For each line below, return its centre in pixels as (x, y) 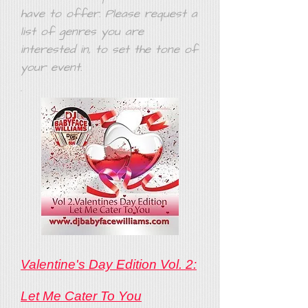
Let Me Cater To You (81, 296)
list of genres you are (82, 32)
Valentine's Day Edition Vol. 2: (109, 264)
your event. (51, 67)
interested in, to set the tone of (109, 49)
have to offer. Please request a (109, 14)
